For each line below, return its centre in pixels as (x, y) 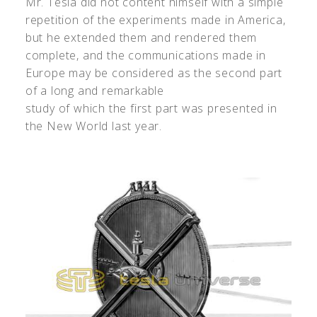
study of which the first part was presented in (151, 108)
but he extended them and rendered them (141, 37)
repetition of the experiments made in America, (155, 19)
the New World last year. (94, 126)
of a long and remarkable (95, 90)
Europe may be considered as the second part (154, 73)
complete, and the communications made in (145, 55)
